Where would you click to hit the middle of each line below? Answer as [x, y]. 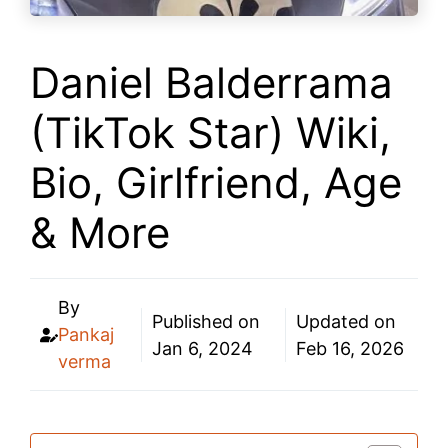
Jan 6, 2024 [203, 348]
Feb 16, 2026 [349, 348]
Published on [206, 321]
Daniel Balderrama [211, 83]
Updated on [345, 321]
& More [100, 233]
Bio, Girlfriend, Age [216, 183]
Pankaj [86, 335]
